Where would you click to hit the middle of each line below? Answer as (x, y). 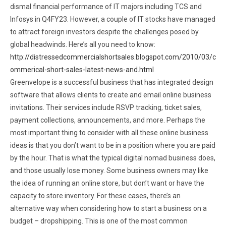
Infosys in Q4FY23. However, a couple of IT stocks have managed (113, 19)
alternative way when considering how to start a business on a (108, 208)
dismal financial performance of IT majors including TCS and (106, 6)
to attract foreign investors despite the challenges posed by (104, 32)
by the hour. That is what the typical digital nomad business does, (113, 158)
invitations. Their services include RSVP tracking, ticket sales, (106, 107)
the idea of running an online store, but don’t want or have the (107, 183)
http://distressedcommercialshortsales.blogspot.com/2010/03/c (113, 57)
